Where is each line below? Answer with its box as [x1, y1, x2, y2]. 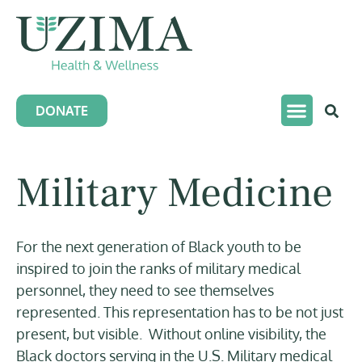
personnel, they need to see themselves [16, 280, 274, 300]
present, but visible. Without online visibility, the [16, 324, 326, 343]
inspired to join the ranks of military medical [16, 259, 301, 278]
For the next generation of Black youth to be [16, 237, 301, 256]
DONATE [36, 103, 88, 120]
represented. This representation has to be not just [16, 302, 343, 322]
